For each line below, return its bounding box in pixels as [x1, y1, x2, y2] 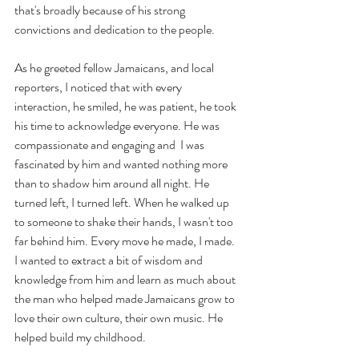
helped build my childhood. [14, 327, 146, 346]
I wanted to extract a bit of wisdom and [14, 250, 205, 269]
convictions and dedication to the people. [14, 19, 215, 38]
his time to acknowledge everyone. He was [14, 115, 222, 135]
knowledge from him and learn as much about [14, 269, 238, 288]
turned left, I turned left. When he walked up [14, 192, 232, 212]
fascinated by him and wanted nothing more [14, 154, 230, 173]
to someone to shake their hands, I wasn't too [14, 212, 236, 231]
